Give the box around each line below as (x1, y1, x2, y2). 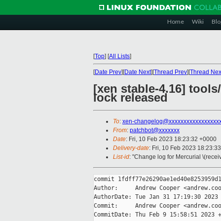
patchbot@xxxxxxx (130, 127, 180, 134)
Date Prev (95, 69, 121, 75)
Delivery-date (113, 145, 149, 152)
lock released (93, 91, 168, 105)
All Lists (109, 53, 130, 60)
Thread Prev (154, 69, 187, 75)
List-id (113, 153, 129, 161)
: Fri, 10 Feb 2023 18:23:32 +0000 (126, 136, 217, 143)
